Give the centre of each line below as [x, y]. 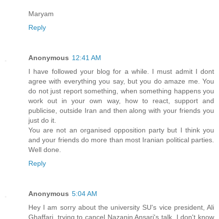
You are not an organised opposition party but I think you [121, 130]
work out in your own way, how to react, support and [121, 100]
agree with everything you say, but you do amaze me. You [121, 81]
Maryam [41, 13]
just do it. [42, 120]
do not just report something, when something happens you [121, 91]
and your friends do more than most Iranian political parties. [121, 140]
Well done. [45, 149]
